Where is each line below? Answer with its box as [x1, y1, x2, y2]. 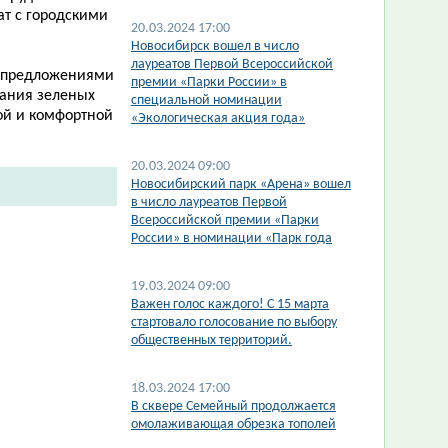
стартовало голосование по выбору [131, 315, 337, 330]
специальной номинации [131, 93, 282, 108]
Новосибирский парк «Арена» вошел [131, 177, 351, 192]
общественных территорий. [131, 333, 292, 348]
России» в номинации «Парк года [131, 231, 332, 246]
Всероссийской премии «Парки [131, 213, 319, 228]
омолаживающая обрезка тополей [131, 417, 336, 432]
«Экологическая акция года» [131, 111, 305, 126]
